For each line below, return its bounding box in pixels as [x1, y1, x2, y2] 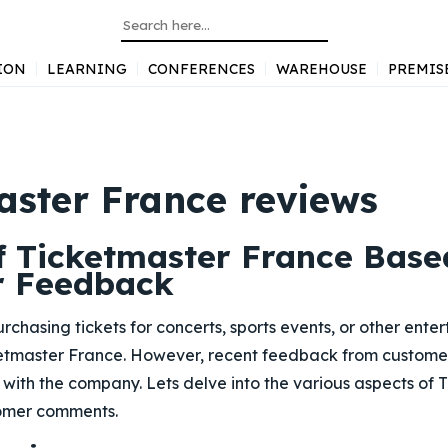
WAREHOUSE [275, 60, 367, 78]
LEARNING [46, 60, 127, 78]
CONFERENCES [147, 60, 255, 78]
